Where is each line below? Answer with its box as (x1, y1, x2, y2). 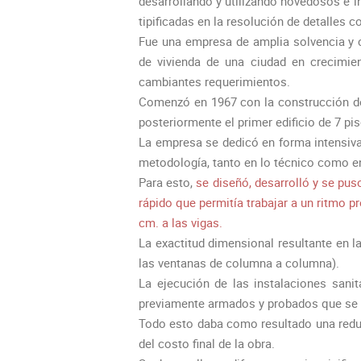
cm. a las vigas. (139, 214, 222, 231)
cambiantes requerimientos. (139, 73, 290, 90)
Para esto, (139, 174, 193, 191)
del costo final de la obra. (139, 335, 275, 352)
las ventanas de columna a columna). (139, 255, 339, 272)
